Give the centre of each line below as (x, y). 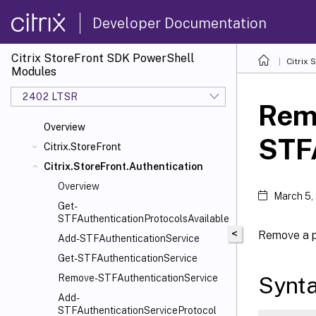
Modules (34, 72)
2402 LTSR (50, 96)
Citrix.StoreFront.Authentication (123, 166)
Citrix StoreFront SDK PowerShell (103, 58)
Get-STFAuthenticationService (128, 258)
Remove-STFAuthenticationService (138, 278)
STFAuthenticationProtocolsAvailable (144, 219)
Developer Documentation (180, 23)
